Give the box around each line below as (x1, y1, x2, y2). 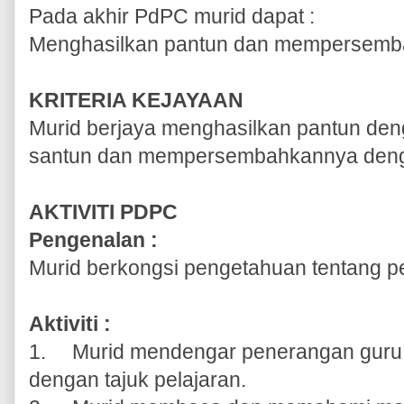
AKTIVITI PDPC (29, 199, 178, 224)
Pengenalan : (29, 227, 158, 252)
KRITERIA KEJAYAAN (29, 87, 243, 112)
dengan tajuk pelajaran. (29, 367, 252, 391)
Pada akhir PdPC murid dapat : (29, 4, 315, 28)
